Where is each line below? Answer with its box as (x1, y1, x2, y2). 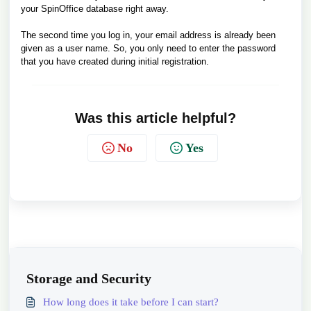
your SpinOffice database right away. (21, 3, 169, 14)
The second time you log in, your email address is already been (21, 30, 276, 40)
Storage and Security (26, 271, 151, 286)
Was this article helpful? (75, 110, 236, 126)
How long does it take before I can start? (43, 296, 219, 308)
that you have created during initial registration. (21, 56, 209, 67)
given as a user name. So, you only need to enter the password (21, 43, 276, 53)
